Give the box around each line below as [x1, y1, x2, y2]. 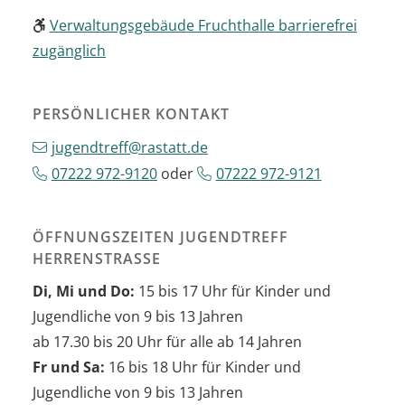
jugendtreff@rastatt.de [51, 137, 208, 158]
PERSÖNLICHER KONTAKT [33, 104, 230, 125]
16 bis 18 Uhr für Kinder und [108, 357, 301, 378]
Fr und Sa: [33, 357, 108, 378]
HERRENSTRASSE [33, 249, 152, 269]
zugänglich [33, 41, 106, 61]
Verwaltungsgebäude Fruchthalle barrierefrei [49, 15, 357, 36]
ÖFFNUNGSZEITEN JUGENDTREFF [33, 227, 288, 248]
